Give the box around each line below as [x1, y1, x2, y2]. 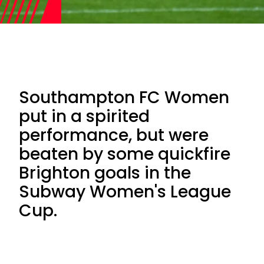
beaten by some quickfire [19, 143, 230, 166]
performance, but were [19, 124, 209, 147]
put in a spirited [19, 105, 150, 128]
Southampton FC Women [19, 86, 229, 109]
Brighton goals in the [19, 161, 191, 184]
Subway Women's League [19, 180, 231, 203]
